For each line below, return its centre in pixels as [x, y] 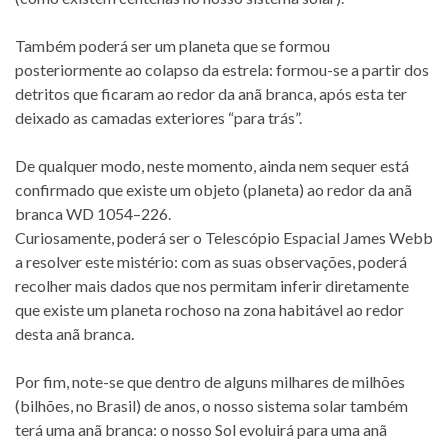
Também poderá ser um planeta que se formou [172, 45]
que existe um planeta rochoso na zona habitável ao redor [209, 309]
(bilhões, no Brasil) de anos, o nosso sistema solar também [211, 405]
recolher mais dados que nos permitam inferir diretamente [212, 285]
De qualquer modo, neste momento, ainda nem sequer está [212, 165]
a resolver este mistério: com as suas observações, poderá [211, 261]
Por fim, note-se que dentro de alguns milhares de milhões [210, 381]
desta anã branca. [74, 333]
